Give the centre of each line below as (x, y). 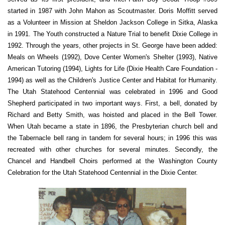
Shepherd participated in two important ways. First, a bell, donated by (113, 103)
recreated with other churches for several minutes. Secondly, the (113, 149)
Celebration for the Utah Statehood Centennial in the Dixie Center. (103, 172)
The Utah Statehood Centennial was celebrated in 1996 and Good (113, 91)
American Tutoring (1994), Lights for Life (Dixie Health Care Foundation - (113, 68)
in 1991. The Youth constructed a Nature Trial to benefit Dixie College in (113, 34)
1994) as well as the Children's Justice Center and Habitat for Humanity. (113, 80)
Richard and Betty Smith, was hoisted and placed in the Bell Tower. (113, 115)
